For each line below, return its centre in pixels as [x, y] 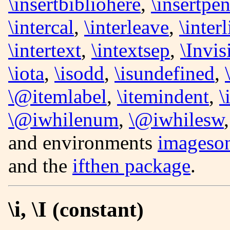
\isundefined [165, 73]
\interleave [127, 27]
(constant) [98, 209]
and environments [83, 142]
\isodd [79, 73]
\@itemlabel [57, 96]
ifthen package [131, 165]
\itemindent [163, 96]
